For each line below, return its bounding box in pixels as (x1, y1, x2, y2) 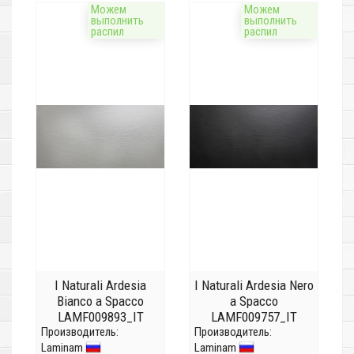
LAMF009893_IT (57, 309, 144, 326)
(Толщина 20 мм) (207, 325, 300, 341)
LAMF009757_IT (210, 309, 297, 326)
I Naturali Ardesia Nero (194, 277, 314, 294)
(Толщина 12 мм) (54, 325, 147, 341)
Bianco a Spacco (57, 293, 144, 310)
